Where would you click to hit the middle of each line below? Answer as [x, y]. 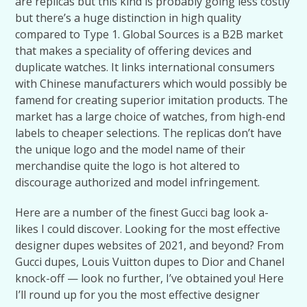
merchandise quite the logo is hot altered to [128, 166]
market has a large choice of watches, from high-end [150, 116]
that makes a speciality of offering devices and [134, 51]
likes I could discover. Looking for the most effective [148, 229]
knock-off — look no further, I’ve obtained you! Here [150, 278]
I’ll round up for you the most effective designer [138, 295]
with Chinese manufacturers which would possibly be [151, 84]
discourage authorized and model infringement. [138, 182]
